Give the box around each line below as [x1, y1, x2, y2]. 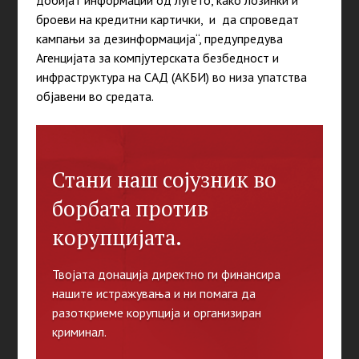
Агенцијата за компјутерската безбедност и [35, 50, 279, 67]
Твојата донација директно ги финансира [51, 266, 280, 283]
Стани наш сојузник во [51, 165, 276, 195]
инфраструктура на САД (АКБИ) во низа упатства [35, 69, 307, 86]
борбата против [51, 194, 208, 224]
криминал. [51, 324, 107, 341]
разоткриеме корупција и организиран [51, 305, 261, 321]
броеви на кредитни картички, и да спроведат [35, 11, 299, 28]
